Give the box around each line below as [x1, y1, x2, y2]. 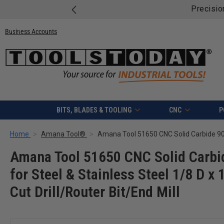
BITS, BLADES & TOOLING [56, 106, 131, 114]
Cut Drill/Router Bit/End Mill [10, 183, 180, 201]
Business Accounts [5, 27, 57, 35]
